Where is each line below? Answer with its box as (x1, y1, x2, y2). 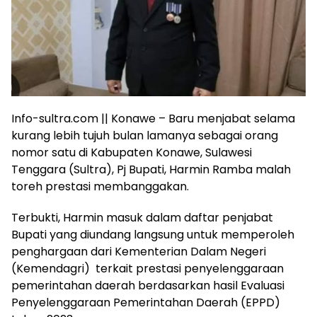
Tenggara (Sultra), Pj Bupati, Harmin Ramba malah (11, 161, 291, 178)
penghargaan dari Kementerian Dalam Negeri (11, 243, 266, 260)
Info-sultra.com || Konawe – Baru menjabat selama (11, 110, 295, 127)
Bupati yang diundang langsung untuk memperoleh (11, 226, 294, 243)
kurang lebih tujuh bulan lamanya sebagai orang (11, 127, 278, 144)
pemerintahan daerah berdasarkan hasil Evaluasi (11, 277, 284, 294)
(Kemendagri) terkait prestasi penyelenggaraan (11, 260, 284, 277)
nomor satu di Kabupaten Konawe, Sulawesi (11, 144, 252, 161)
